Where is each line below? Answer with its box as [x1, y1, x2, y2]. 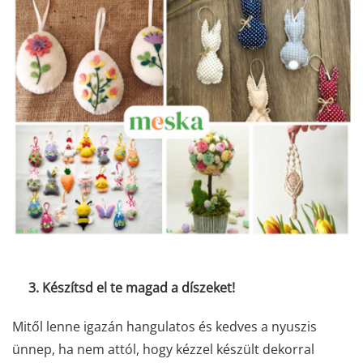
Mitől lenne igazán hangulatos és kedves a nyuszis [12, 317, 317, 335]
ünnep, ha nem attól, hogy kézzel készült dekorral [12, 340, 314, 358]
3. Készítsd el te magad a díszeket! [12, 278, 235, 297]
